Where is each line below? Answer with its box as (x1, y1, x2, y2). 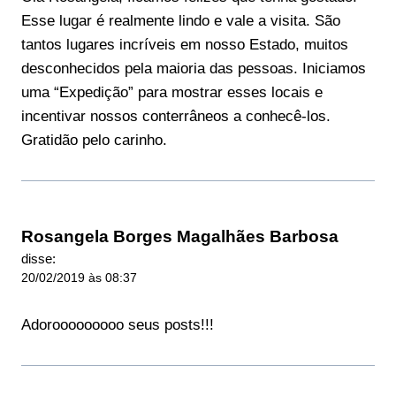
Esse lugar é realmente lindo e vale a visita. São (21, 12, 340, 30)
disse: (21, 251, 56, 267)
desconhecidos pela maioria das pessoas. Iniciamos (21, 60, 366, 78)
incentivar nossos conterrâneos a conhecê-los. (21, 108, 331, 126)
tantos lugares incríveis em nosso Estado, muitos (21, 36, 348, 54)
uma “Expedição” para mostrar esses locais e (21, 84, 323, 102)
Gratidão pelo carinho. (21, 132, 167, 149)
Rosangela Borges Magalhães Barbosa (21, 227, 339, 247)
